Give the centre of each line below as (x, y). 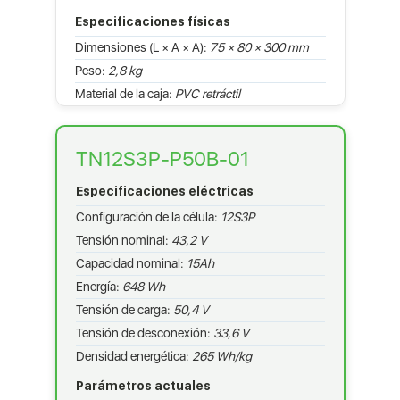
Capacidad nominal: (131, 263)
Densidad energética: (133, 356)
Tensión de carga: (124, 309)
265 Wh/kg (221, 356)
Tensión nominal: (123, 240)
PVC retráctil (207, 93)
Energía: (99, 286)
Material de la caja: (125, 93)
